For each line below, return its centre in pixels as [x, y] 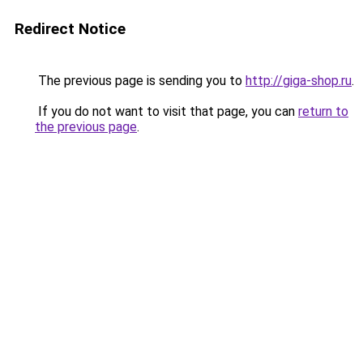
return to [323, 111]
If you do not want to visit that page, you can [167, 111]
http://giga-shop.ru [299, 81]
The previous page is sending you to [140, 81]
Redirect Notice [70, 29]
